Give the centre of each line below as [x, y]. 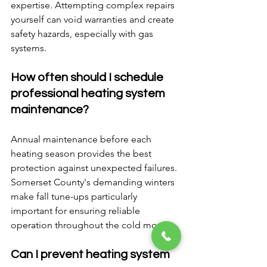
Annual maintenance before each [82, 139]
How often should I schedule [88, 77]
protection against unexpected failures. [95, 167]
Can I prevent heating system [91, 254]
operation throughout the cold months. [94, 225]
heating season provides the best [82, 153]
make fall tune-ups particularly [75, 196]
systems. [29, 48]
